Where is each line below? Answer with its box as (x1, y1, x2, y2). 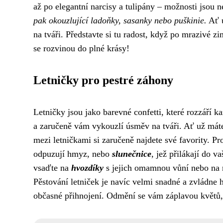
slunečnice (112, 149, 151, 159)
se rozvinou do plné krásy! (33, 43, 129, 53)
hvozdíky (71, 163, 104, 173)
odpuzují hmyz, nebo (33, 149, 112, 159)
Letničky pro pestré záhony (33, 74, 173, 87)
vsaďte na (33, 163, 71, 173)
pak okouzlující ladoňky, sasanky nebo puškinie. (33, 15, 207, 25)
